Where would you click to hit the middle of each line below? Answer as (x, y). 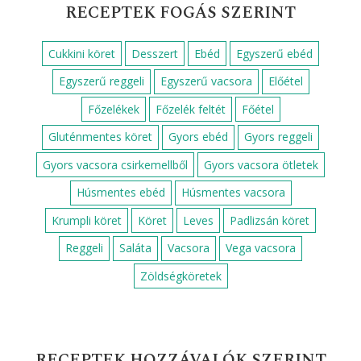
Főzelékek (113, 109)
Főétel (257, 109)
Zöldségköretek (180, 276)
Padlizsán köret (270, 220)
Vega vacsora (261, 248)
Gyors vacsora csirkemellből (115, 164)
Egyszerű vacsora (206, 81)
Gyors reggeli (278, 137)
